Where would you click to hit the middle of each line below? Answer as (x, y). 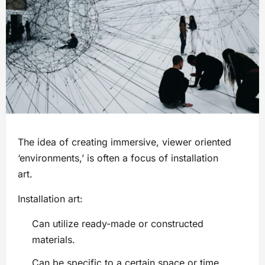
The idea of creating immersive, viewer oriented (125, 142)
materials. (54, 240)
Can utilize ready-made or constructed (118, 224)
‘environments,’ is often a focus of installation (118, 158)
